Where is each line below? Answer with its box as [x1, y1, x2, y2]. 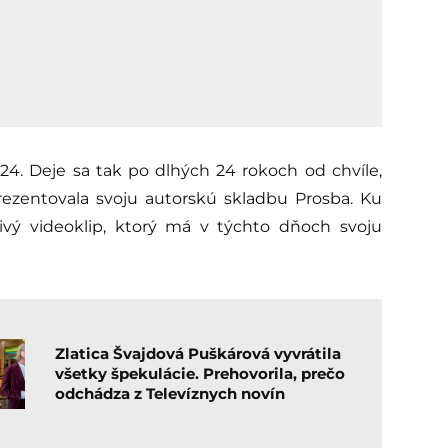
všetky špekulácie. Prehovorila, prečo [55, 364, 346, 383]
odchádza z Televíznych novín [55, 384, 286, 403]
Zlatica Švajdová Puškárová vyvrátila [55, 344, 342, 363]
